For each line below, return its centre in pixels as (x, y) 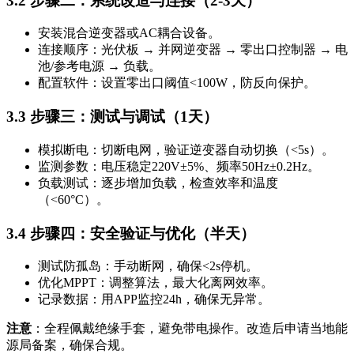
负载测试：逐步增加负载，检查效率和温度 (158, 183)
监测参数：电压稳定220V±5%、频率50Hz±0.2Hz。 (179, 166)
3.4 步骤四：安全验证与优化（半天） (131, 233)
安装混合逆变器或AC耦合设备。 (129, 33)
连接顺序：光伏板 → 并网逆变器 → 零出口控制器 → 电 (193, 50)
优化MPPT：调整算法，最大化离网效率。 (156, 283)
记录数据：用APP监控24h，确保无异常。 (154, 299)
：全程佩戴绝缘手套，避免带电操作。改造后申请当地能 (190, 329)
